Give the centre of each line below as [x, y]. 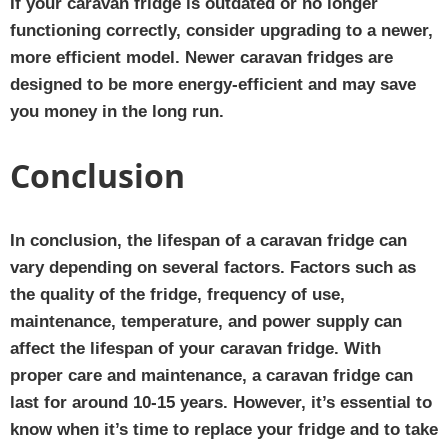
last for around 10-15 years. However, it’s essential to [221, 402]
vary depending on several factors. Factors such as [213, 267]
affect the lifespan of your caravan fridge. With [195, 348]
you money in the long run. [117, 111]
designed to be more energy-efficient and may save [213, 84]
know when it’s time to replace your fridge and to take [224, 429]
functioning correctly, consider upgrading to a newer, [221, 30]
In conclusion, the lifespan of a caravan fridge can [208, 240]
